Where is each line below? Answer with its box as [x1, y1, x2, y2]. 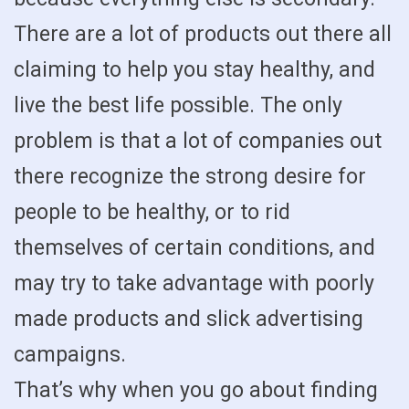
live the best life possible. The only [14, 93, 342, 118]
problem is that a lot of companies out [14, 129, 382, 153]
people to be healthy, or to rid [14, 200, 290, 225]
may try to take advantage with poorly [14, 271, 374, 296]
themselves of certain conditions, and [14, 236, 375, 260]
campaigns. [14, 342, 126, 367]
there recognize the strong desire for [14, 164, 366, 189]
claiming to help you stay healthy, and [14, 58, 375, 82]
